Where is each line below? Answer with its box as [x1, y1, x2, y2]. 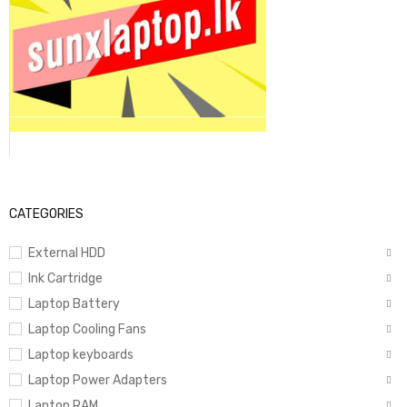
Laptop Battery [28, 295, 120, 312]
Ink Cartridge [28, 270, 103, 286]
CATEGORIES [9, 205, 84, 222]
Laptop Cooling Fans [28, 321, 146, 337]
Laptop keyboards [28, 346, 134, 362]
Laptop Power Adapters [28, 372, 167, 388]
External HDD [28, 244, 105, 261]
